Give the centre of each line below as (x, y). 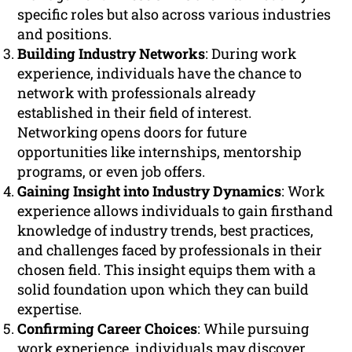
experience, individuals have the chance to (160, 73)
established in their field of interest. (135, 113)
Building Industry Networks (112, 54)
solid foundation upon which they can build (163, 290)
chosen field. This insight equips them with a (167, 270)
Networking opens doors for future (132, 132)
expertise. (50, 309)
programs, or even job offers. (112, 172)
